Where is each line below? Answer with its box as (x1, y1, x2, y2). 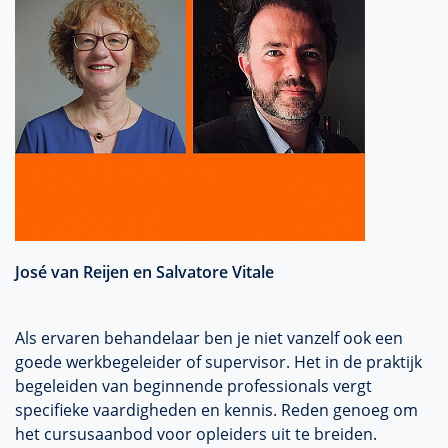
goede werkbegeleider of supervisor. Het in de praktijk (15, 351, 422, 373)
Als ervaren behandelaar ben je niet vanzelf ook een (15, 327, 403, 349)
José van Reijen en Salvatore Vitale (15, 261, 274, 283)
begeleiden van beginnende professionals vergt (15, 375, 372, 397)
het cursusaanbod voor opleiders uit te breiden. (15, 423, 377, 445)
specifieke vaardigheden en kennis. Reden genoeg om (15, 399, 418, 421)
